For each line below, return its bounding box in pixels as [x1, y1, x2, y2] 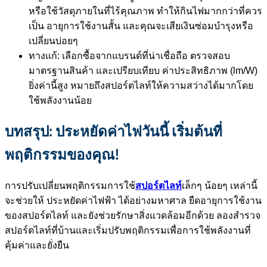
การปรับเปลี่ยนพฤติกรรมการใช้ [5, 180, 135, 191]
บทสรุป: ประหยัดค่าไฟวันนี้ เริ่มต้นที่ [5, 122, 222, 139]
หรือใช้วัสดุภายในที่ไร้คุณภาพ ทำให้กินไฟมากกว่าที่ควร [29, 6, 262, 17]
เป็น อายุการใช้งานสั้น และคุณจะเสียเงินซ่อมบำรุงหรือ [29, 21, 253, 32]
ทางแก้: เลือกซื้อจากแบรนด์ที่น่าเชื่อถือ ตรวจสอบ [29, 51, 230, 61]
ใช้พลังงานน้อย [29, 95, 92, 106]
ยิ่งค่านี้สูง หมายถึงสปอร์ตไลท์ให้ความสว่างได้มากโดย [29, 80, 253, 91]
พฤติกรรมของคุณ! [5, 145, 120, 163]
